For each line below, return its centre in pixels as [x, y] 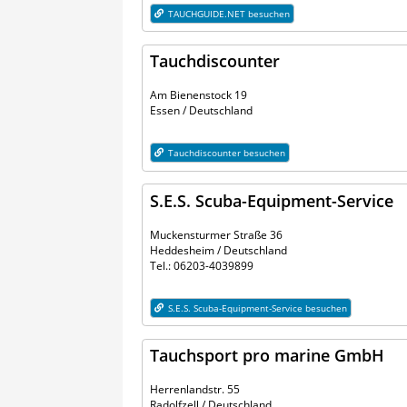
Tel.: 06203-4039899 [202, 265]
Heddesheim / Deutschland [219, 250]
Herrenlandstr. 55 [195, 390]
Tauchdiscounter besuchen [226, 153]
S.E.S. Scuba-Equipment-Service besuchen [257, 308]
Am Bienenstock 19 [199, 95]
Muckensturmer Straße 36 [217, 234]
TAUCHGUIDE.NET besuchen [228, 13]
